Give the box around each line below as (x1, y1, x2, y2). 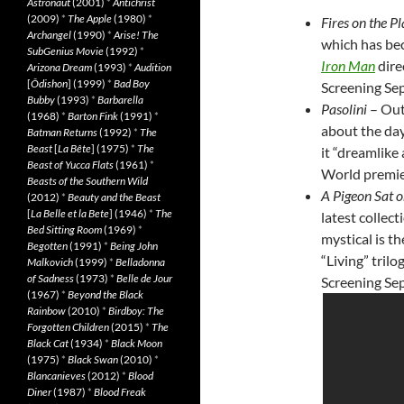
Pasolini (321, 100, 367, 117)
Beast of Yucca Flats (27, 158, 114, 171)
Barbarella (97, 93, 143, 106)
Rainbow (27, 304, 66, 317)
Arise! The (114, 28, 159, 41)
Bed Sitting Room (27, 223, 102, 236)
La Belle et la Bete (31, 207, 109, 220)
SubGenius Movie (27, 44, 104, 58)
